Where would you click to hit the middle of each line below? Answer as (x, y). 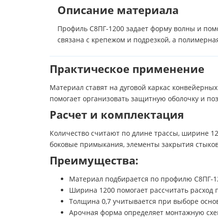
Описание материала (118, 10)
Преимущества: (94, 161)
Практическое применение (127, 69)
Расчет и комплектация (117, 115)
